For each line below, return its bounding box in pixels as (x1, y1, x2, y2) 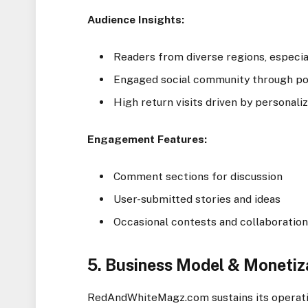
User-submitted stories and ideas (113, 192, 281, 206)
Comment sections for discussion (113, 170, 283, 184)
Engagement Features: (87, 132, 208, 146)
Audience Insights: (87, 12, 185, 26)
